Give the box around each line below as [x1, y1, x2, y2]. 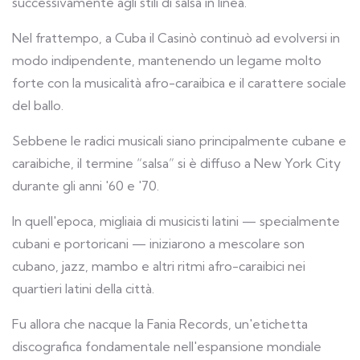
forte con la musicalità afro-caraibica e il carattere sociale [12, 74, 346, 91]
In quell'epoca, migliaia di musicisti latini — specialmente [12, 212, 340, 229]
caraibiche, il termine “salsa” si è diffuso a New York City [12, 154, 341, 171]
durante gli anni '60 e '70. [12, 177, 159, 194]
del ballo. [12, 96, 63, 113]
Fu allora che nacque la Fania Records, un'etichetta [12, 315, 308, 332]
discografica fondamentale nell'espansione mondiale [12, 337, 321, 354]
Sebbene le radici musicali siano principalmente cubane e [12, 132, 346, 149]
